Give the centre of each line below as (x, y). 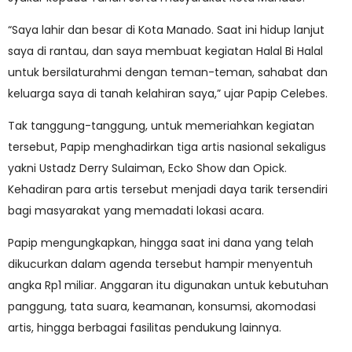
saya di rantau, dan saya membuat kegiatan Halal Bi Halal (165, 51)
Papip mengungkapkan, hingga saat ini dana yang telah (161, 243)
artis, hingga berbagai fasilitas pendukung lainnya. (145, 328)
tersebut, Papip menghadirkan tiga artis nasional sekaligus (167, 147)
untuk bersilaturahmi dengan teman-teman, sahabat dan (168, 72)
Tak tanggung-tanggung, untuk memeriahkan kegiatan (161, 126)
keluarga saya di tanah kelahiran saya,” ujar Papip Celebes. (168, 93)
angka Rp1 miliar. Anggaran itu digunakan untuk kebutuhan (168, 285)
